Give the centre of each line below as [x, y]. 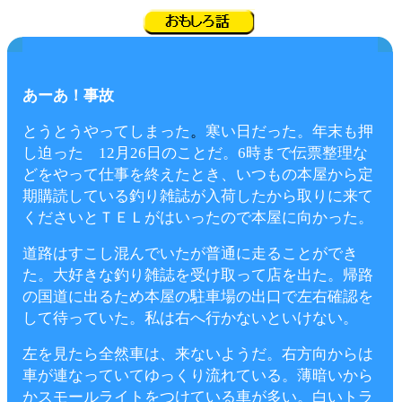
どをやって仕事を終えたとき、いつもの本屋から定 [198, 175]
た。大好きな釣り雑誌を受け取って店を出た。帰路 [198, 275]
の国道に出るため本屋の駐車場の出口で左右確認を [198, 297]
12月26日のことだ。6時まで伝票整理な [233, 153]
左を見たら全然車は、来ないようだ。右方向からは [198, 354]
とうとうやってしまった [106, 131]
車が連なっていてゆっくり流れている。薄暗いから [198, 376]
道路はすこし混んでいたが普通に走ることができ [190, 253]
